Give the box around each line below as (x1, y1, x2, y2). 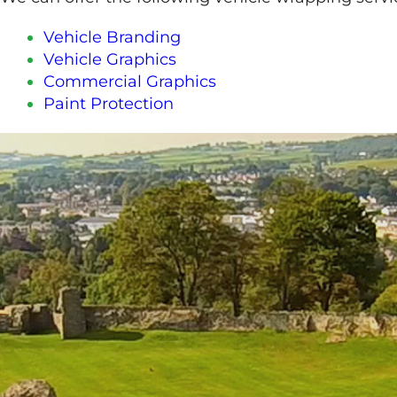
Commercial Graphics (43, 72, 217, 91)
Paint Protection (43, 94, 175, 113)
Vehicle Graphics (43, 50, 177, 69)
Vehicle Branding (43, 27, 182, 47)
